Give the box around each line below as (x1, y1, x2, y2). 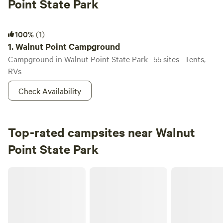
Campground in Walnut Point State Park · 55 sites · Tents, (8, 53, 206, 64)
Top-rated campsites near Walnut (8, 124, 195, 140)
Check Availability (18, 85, 81, 96)
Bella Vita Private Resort (7, 166, 82, 176)
